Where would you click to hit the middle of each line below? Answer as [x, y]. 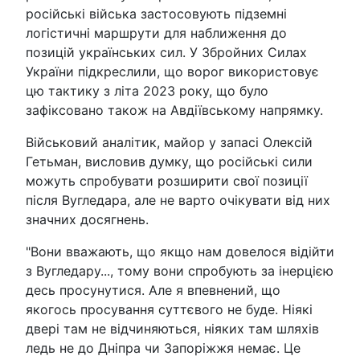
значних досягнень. [87, 220]
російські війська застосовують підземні [156, 14]
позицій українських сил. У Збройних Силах [166, 53]
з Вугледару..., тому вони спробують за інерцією [180, 271]
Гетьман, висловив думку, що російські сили [169, 162]
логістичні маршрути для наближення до [156, 33]
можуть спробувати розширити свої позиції [167, 181]
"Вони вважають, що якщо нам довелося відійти [180, 252]
